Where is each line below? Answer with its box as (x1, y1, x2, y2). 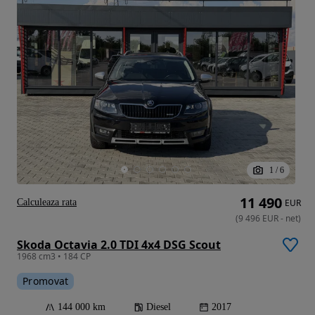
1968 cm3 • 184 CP (17, 250, 91, 263)
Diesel (146, 302, 171, 313)
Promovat (22, 274, 69, 288)
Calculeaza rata (17, 197, 77, 208)
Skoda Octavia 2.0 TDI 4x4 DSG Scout (17, 237, 221, 253)
